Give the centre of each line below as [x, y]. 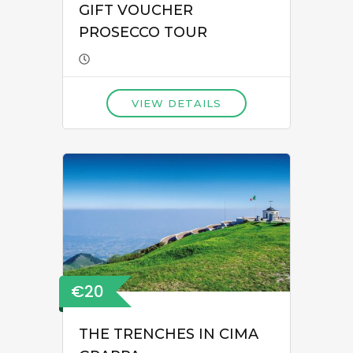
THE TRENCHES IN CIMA [169, 334]
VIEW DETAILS [176, 103]
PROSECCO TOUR [143, 32]
